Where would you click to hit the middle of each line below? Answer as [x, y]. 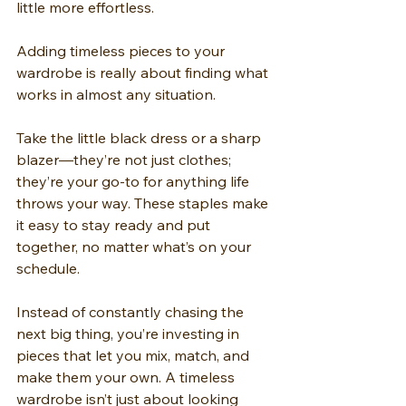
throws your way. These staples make [144, 203]
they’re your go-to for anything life [135, 182]
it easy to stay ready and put [115, 225]
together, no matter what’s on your [135, 247]
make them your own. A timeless [127, 377]
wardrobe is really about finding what [144, 73]
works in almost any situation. [116, 95]
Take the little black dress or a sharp [140, 138]
